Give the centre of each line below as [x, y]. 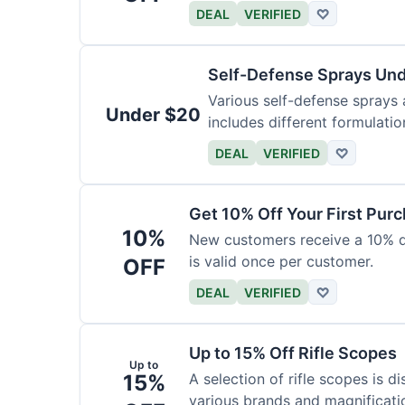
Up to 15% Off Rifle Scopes [293, 353]
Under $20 [153, 115]
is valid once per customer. [281, 261]
